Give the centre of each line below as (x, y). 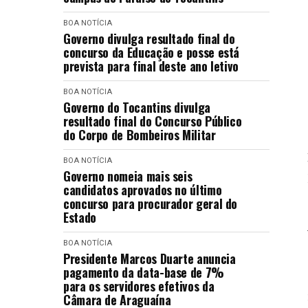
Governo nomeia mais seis (128, 176)
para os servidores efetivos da (139, 286)
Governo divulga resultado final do (149, 38)
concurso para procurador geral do (151, 203)
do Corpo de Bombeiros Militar (140, 135)
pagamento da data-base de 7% (144, 272)
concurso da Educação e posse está (152, 52)
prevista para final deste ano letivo (151, 66)
